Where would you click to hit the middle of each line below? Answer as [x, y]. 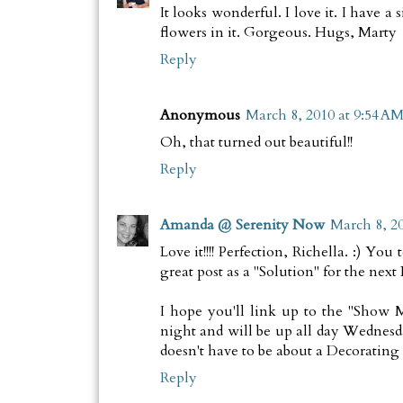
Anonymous [200, 116]
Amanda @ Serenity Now [242, 225]
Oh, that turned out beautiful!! [256, 143]
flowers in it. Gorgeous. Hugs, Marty [278, 33]
